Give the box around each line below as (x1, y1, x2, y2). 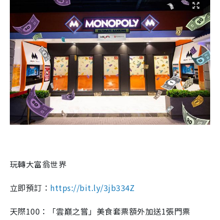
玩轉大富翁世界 (10, 158, 67, 170)
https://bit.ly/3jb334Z (50, 181, 135, 193)
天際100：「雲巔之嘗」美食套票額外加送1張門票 (10, 205, 191, 217)
